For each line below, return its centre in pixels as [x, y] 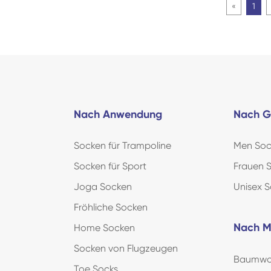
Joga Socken [103, 187]
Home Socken [104, 228]
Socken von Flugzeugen [126, 249]
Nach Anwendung [118, 114]
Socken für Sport [110, 166]
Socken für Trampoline [122, 146]
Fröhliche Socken [111, 207]
